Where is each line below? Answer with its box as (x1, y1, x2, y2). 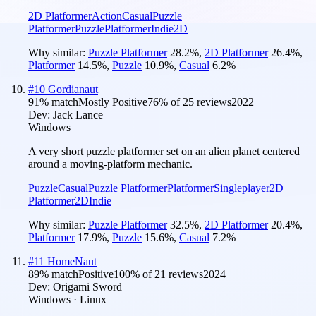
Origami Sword (53, 280, 122, 293)
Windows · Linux (28, 293, 107, 305)
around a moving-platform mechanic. (28, 157, 193, 170)
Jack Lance (53, 108, 103, 121)
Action (92, 9, 122, 22)
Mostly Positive (78, 95, 147, 108)
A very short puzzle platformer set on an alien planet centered (28, 145, 300, 157)
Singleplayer (214, 181, 269, 194)
